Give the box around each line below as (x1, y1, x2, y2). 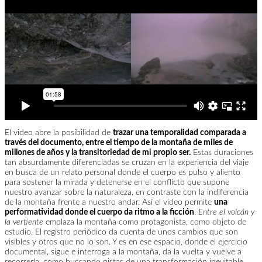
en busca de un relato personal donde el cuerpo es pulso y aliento (5, 168, 240, 177)
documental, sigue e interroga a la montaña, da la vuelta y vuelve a (5, 247, 242, 256)
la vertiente (5, 218, 43, 226)
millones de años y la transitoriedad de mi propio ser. (5, 148, 191, 157)
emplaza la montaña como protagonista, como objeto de (43, 218, 246, 226)
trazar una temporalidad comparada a (113, 128, 246, 137)
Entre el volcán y (198, 208, 255, 216)
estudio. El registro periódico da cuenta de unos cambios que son (5, 227, 238, 236)
